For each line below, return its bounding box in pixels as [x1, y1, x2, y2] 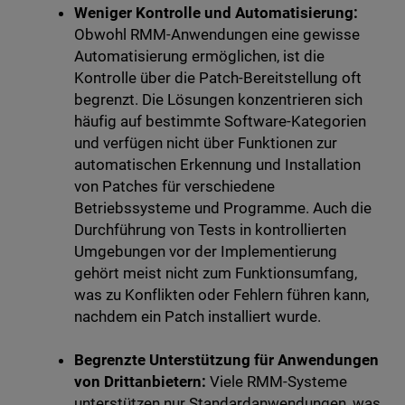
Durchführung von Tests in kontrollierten [73, 221, 347, 240]
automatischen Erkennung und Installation [73, 155, 362, 174]
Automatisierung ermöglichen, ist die [73, 47, 325, 66]
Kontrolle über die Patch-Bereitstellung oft [73, 69, 363, 88]
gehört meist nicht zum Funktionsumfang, [73, 264, 358, 283]
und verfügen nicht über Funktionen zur [73, 134, 338, 153]
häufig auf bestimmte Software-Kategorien [73, 112, 367, 131]
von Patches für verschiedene [73, 177, 275, 196]
